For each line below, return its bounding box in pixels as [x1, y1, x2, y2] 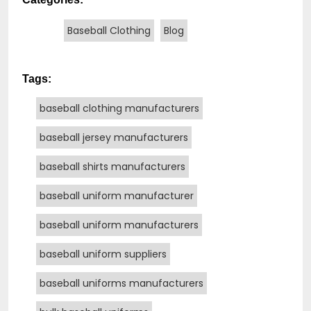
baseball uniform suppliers [40, 246, 167, 261]
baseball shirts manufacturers [40, 159, 185, 174]
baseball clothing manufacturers [40, 101, 199, 115]
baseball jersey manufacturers [40, 130, 188, 144]
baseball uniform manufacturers [40, 217, 199, 232]
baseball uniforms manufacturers [40, 276, 203, 290]
